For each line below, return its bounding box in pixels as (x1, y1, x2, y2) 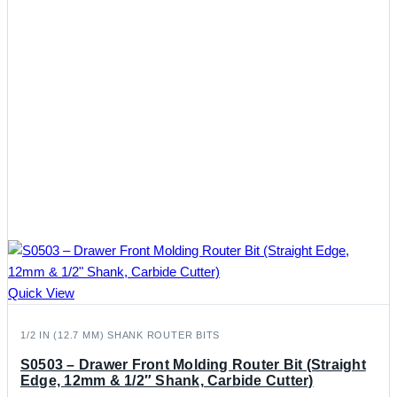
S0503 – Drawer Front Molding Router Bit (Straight (20, 357, 366, 373)
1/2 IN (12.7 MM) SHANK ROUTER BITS (20, 330, 221, 341)
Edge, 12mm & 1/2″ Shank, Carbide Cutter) (20, 373, 314, 389)
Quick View (8, 285, 74, 301)
